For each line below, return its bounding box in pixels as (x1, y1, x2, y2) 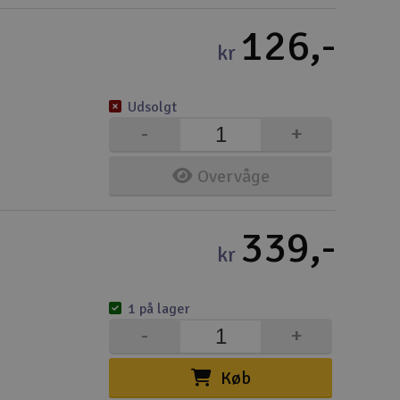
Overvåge (196, 165, 270, 187)
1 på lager (128, 300, 190, 318)
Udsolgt (128, 98, 177, 116)
